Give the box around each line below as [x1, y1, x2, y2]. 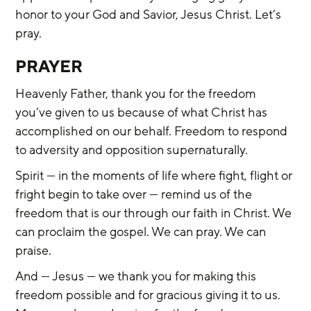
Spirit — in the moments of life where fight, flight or [15, 167, 296, 184]
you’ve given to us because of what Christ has [15, 104, 271, 121]
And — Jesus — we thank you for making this [15, 268, 260, 285]
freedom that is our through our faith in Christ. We [15, 205, 295, 221]
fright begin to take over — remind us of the [15, 186, 255, 203]
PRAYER [15, 56, 83, 78]
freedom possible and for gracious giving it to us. [15, 287, 284, 303]
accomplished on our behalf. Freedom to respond [15, 123, 291, 140]
